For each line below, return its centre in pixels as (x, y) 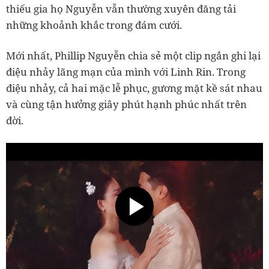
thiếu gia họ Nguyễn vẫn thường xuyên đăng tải (121, 9)
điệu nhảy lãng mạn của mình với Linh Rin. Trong (126, 72)
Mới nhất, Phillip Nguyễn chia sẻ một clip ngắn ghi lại (133, 56)
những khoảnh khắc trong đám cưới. (94, 25)
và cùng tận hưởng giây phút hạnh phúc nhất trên (126, 104)
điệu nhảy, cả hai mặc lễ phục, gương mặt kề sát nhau (134, 88)
